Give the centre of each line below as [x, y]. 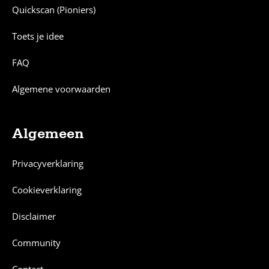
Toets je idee [38, 36]
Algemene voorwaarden [61, 89]
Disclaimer [34, 216]
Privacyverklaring [48, 163]
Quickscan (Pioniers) [54, 10]
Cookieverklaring [47, 190]
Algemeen [48, 133]
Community [36, 243]
